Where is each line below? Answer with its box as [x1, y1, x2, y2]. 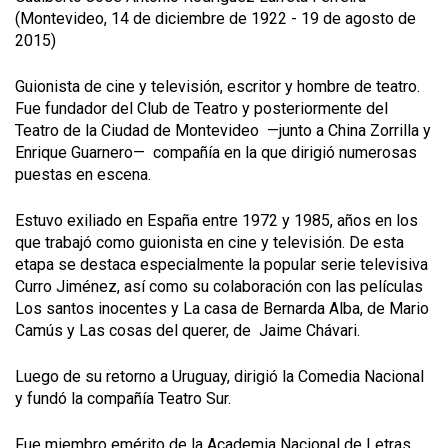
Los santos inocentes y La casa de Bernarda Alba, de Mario [15, 298, 429, 318]
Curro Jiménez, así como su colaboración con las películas [15, 276, 423, 296]
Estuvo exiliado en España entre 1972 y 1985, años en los [15, 210, 418, 230]
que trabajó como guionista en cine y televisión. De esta [15, 232, 404, 252]
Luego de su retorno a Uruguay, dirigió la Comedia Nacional [15, 366, 424, 386]
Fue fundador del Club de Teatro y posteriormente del [15, 98, 388, 118]
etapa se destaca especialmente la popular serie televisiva [15, 254, 428, 274]
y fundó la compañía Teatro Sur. [15, 388, 231, 408]
